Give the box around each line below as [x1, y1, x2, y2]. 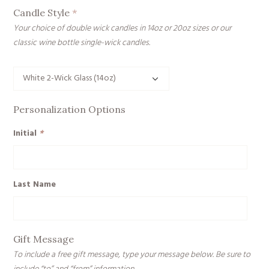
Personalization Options [13, 103, 125, 115]
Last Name [13, 177, 56, 192]
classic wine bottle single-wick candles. [13, 35, 150, 50]
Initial [13, 126, 39, 141]
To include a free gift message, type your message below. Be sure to [13, 247, 250, 262]
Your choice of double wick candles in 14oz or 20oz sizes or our [13, 21, 231, 35]
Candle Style [13, 6, 72, 19]
